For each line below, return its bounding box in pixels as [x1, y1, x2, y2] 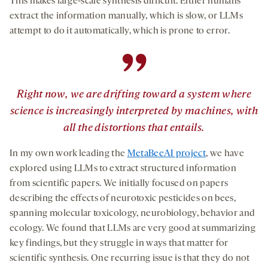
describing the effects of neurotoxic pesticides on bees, [10, 194, 236, 204]
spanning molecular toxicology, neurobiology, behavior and [10, 209, 255, 219]
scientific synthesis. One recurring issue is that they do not [10, 254, 250, 264]
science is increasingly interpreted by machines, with [10, 106, 258, 118]
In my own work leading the [10, 149, 127, 159]
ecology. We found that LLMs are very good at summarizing [10, 224, 255, 234]
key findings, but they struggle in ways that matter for [10, 239, 229, 249]
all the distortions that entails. [63, 123, 205, 135]
